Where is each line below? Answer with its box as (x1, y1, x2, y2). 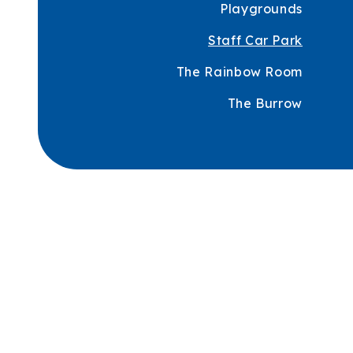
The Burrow (227, 95, 303, 111)
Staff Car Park (208, 32, 303, 48)
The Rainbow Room (176, 64, 303, 80)
